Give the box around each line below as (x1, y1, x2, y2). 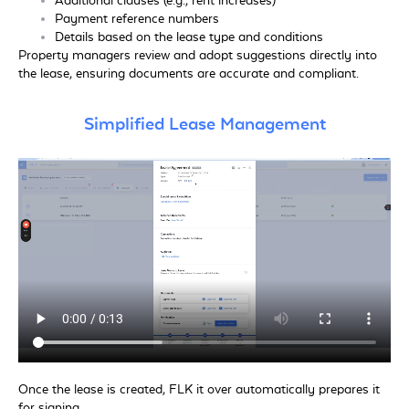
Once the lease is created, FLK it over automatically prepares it (18, 382, 380, 397)
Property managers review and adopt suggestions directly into (18, 47, 377, 63)
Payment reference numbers (55, 11, 219, 26)
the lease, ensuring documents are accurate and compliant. (18, 66, 359, 81)
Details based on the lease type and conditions (55, 29, 323, 45)
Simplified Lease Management (83, 114, 326, 135)
